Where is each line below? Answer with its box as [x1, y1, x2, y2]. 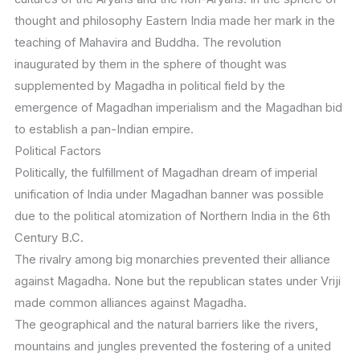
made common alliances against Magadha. [14, 296, 247, 311]
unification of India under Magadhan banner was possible [14, 187, 324, 202]
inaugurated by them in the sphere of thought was [14, 57, 287, 72]
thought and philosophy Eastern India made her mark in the [14, 14, 335, 29]
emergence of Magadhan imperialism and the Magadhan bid [14, 100, 342, 116]
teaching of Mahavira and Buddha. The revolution [14, 35, 281, 51]
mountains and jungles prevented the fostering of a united [14, 339, 331, 354]
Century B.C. [14, 231, 84, 246]
